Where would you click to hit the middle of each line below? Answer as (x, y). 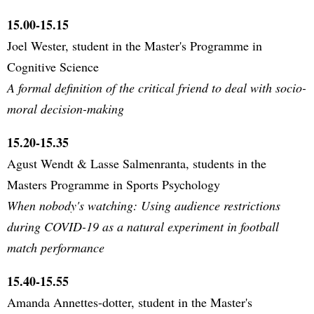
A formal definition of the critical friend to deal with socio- (157, 87)
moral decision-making (66, 108)
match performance (56, 247)
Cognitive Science (53, 66)
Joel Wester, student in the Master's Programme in (135, 45)
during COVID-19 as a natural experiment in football (143, 226)
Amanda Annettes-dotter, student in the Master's (130, 302)
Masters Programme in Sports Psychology (114, 184)
